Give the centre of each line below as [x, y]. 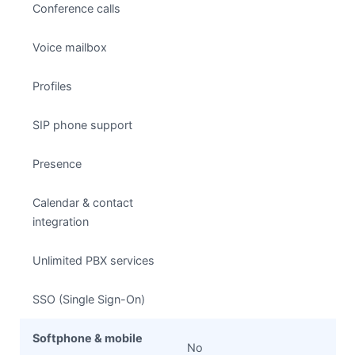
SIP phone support [82, 125]
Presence [57, 164]
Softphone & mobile [88, 338]
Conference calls [76, 9]
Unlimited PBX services [94, 261]
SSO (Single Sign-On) [89, 300]
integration [61, 222]
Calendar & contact [83, 203]
